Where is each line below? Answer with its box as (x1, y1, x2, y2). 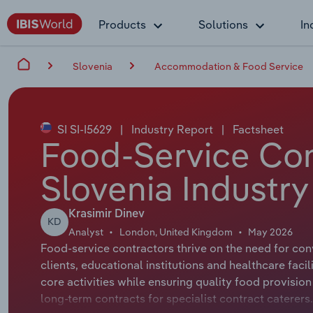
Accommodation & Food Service (154, 59, 303, 73)
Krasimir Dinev (68, 208, 145, 220)
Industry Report (128, 122, 216, 136)
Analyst (68, 225, 103, 238)
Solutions (198, 17, 248, 31)
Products (99, 17, 146, 31)
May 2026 (248, 225, 293, 238)
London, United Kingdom (119, 225, 233, 238)
